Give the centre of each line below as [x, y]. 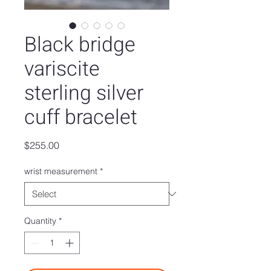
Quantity [40, 221]
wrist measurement [61, 171]
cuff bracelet [81, 118]
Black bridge [80, 45]
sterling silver [84, 93]
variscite [62, 69]
